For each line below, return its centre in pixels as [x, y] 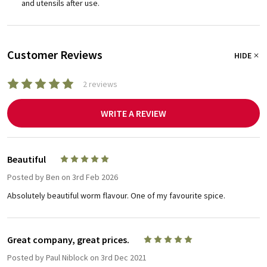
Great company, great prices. [68, 239]
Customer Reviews [55, 54]
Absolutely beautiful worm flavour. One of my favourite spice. [116, 195]
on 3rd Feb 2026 [89, 177]
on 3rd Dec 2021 [117, 257]
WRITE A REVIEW [133, 113]
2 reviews [100, 84]
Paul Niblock [67, 257]
